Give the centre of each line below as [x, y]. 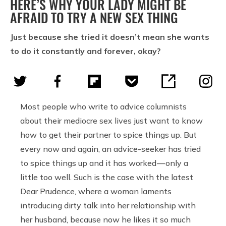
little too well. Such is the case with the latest [107, 177]
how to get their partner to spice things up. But [108, 135]
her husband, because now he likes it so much [105, 220]
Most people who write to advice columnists [103, 107]
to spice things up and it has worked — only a [104, 163]
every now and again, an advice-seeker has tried [110, 149]
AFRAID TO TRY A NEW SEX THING [94, 18]
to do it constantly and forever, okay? [86, 51]
